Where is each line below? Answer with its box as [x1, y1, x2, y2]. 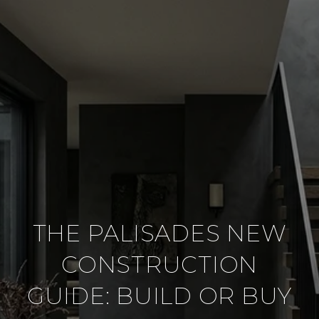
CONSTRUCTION [61, 251, 258, 278]
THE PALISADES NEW [32, 219, 287, 247]
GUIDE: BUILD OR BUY [26, 282, 293, 310]
